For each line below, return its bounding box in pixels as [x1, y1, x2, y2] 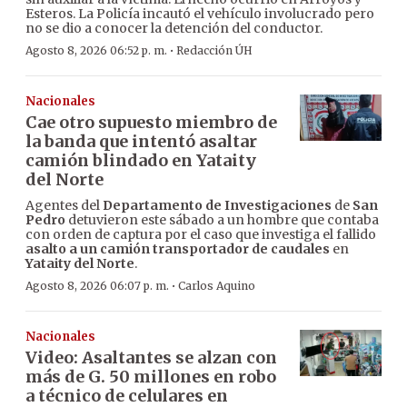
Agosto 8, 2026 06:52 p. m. [25, 44, 167, 58]
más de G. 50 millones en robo [25, 366, 276, 388]
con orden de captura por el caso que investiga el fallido [25, 226, 376, 243]
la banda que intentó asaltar [25, 131, 257, 153]
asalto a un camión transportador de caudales [25, 241, 330, 258]
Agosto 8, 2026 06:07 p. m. [25, 279, 169, 293]
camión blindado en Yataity [25, 150, 256, 172]
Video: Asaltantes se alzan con [25, 347, 277, 369]
